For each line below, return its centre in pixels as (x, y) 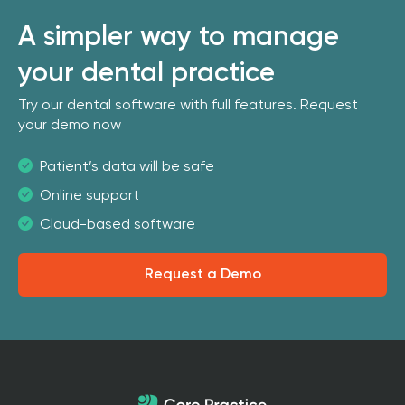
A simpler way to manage (179, 38)
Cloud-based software (118, 226)
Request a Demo (202, 275)
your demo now (70, 126)
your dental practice (146, 75)
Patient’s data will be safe (127, 168)
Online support (89, 197)
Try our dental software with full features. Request (188, 106)
